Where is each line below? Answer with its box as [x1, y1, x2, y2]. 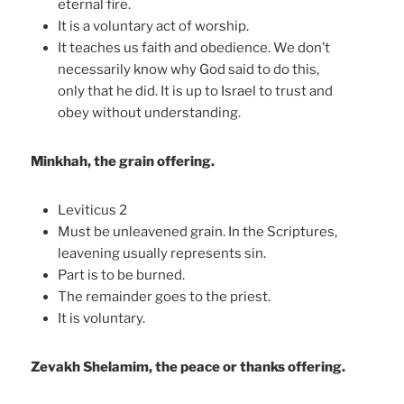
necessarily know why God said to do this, [58, 61, 320, 78]
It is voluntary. [58, 310, 146, 327]
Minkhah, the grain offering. [31, 153, 216, 170]
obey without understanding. [58, 105, 242, 122]
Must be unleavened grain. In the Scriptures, [58, 224, 338, 241]
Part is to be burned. [58, 267, 186, 284]
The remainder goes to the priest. [58, 289, 271, 306]
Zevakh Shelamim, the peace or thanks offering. [31, 359, 346, 376]
